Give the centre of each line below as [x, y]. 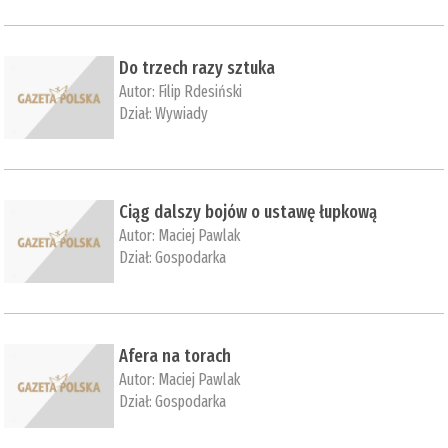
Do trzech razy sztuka [197, 67]
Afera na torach [175, 356]
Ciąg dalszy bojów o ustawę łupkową [248, 212]
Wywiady [182, 113]
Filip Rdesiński [200, 91]
